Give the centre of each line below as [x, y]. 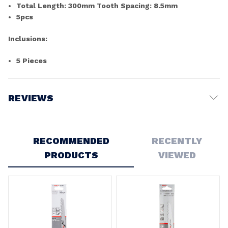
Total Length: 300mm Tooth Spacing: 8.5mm [97, 5]
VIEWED [177, 155]
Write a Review [38, 123]
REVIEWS [31, 98]
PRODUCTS [71, 155]
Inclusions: [28, 38]
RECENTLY [177, 140]
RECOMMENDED [71, 140]
